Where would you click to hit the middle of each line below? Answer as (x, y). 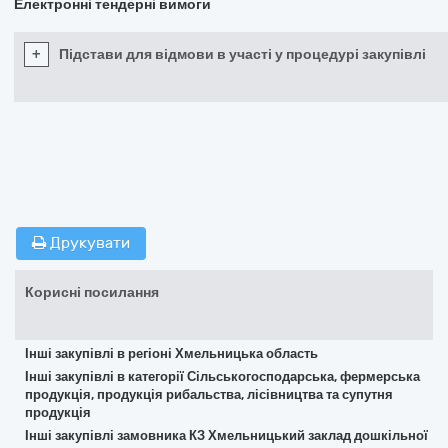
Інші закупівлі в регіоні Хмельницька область (171, 353)
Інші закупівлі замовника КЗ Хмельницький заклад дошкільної (226, 435)
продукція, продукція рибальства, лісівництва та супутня (209, 394)
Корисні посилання (92, 292)
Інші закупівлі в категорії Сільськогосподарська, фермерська (222, 376)
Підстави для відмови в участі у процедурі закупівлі (242, 54)
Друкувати (88, 243)
